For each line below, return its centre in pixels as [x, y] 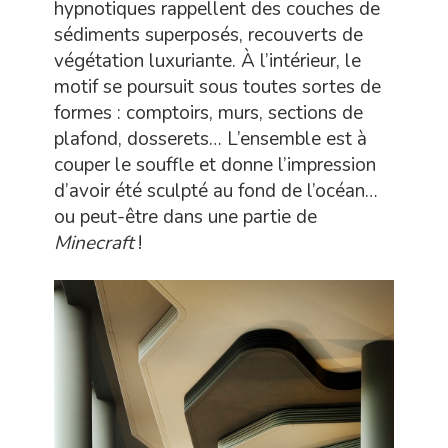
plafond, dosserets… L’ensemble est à [210, 139]
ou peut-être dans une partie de [185, 217]
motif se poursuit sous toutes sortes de [217, 87]
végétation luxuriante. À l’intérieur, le [207, 61]
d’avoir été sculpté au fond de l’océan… [216, 191]
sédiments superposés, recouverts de [208, 35]
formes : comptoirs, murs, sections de [208, 113]
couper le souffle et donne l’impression [215, 165]
